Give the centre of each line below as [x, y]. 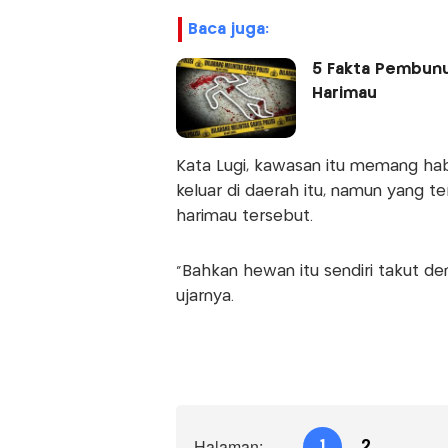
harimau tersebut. [244, 217]
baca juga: [233, 30]
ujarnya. [204, 297]
